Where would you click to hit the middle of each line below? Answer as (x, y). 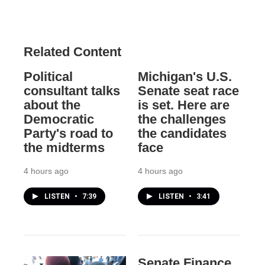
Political (48, 77)
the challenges (182, 119)
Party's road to (68, 134)
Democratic (59, 119)
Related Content (72, 52)
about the (52, 105)
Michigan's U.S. (185, 77)
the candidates (182, 134)
